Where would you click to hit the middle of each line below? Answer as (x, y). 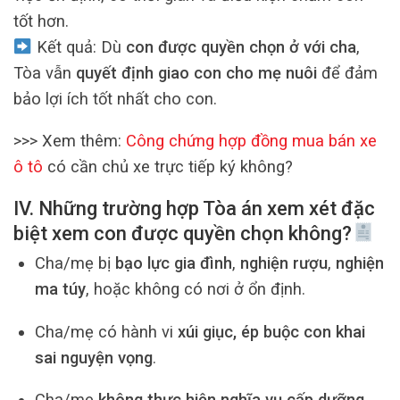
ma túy (60, 289)
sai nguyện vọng (93, 357)
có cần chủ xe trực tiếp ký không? (168, 167)
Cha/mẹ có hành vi (106, 331)
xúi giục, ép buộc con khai (271, 331)
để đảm (347, 73)
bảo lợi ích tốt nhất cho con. (115, 99)
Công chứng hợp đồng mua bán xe (251, 141)
